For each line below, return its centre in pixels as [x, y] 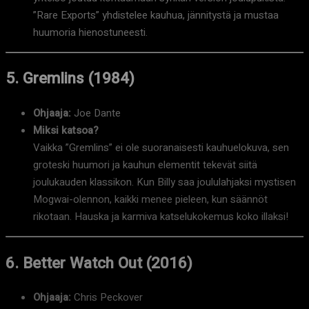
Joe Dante [96, 113]
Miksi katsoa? [66, 131]
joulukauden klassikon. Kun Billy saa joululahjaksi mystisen [165, 182]
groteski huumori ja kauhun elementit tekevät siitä [145, 165]
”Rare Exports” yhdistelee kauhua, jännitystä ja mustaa [156, 15]
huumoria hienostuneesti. [90, 32]
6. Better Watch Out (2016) [99, 263]
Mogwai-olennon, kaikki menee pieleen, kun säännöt [150, 200]
